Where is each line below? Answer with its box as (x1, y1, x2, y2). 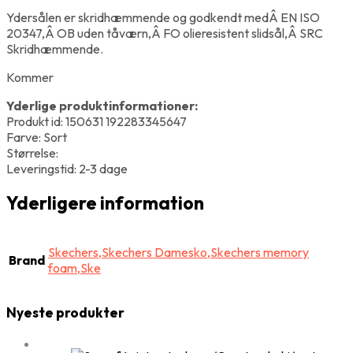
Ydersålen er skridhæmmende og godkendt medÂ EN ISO (6, 9, 320, 25)
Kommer (6, 69, 54, 85)
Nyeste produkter (6, 304, 124, 322)
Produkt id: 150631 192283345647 (6, 113, 187, 129)
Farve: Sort (6, 128, 67, 145)
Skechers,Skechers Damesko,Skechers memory (48, 244, 309, 261)
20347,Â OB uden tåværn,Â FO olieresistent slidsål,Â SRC (6, 24, 323, 41)
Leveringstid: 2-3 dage (6, 160, 128, 176)
